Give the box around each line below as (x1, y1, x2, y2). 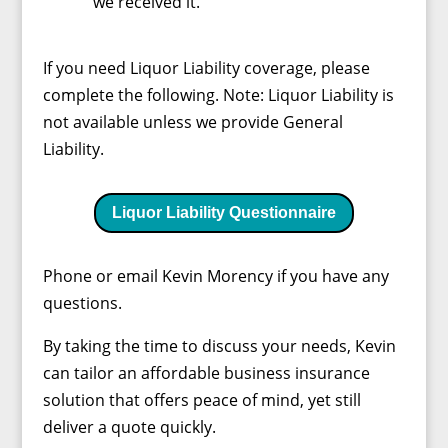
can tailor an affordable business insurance (42, 362, 370, 385)
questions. (42, 292, 122, 315)
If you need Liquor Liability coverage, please (42, 56, 370, 79)
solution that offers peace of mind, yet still (42, 389, 361, 412)
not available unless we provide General (42, 110, 343, 133)
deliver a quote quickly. (42, 416, 216, 439)
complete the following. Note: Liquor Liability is (42, 83, 394, 106)
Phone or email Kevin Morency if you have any (42, 265, 389, 288)
